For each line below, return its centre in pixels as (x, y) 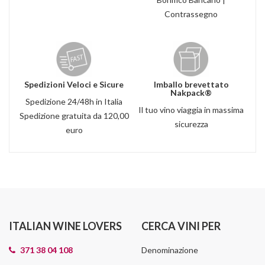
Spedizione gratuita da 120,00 (74, 116)
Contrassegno (191, 14)
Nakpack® (191, 93)
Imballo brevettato (191, 85)
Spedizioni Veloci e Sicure (74, 85)
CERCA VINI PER (181, 226)
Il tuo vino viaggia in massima (191, 110)
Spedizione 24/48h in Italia (74, 102)
